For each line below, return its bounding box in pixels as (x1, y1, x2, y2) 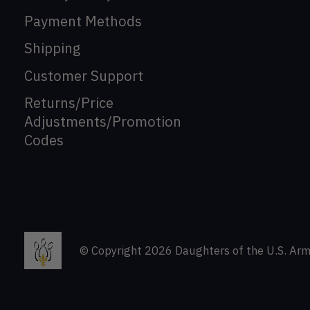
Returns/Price (24, 93, 113, 113)
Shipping (24, 39, 80, 58)
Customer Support (24, 66, 143, 85)
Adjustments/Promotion (24, 112, 181, 131)
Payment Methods (24, 11, 142, 30)
